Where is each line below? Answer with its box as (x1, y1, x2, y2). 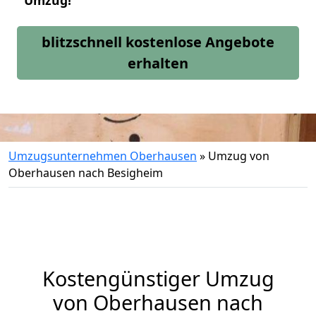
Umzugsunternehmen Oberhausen (8, 148, 197, 164)
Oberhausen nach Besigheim (8, 165, 163, 181)
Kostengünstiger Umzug (42, 265, 274, 292)
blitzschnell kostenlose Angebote (42, 32, 274, 51)
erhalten (128, 54, 188, 73)
